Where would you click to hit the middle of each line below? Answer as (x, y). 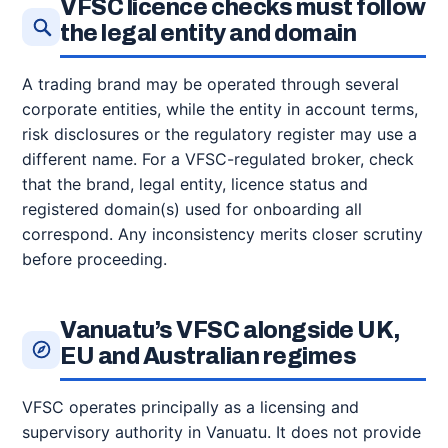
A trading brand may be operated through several (210, 84)
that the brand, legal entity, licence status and (195, 184)
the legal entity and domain (208, 33)
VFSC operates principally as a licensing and (190, 407)
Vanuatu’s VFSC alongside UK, (231, 330)
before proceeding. (94, 259)
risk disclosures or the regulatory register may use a (219, 134)
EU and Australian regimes (208, 356)
